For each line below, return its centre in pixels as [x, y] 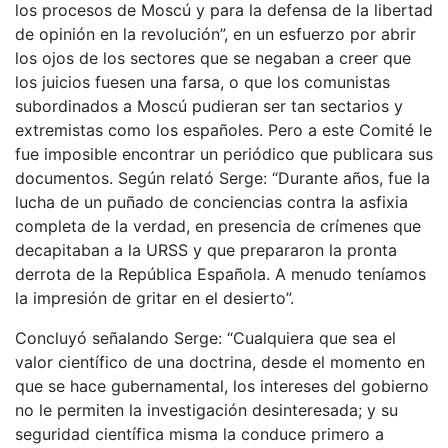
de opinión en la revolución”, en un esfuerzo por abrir [215, 33]
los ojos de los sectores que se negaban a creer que [213, 57]
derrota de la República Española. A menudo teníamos [220, 273]
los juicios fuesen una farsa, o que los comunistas [202, 81]
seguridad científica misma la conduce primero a [199, 433]
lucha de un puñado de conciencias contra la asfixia [211, 201]
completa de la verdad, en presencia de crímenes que [218, 225]
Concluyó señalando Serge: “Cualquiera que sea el [205, 337]
